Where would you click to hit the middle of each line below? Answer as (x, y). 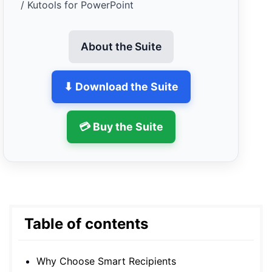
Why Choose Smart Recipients (106, 261)
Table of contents (86, 223)
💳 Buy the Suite (121, 126)
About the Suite (121, 46)
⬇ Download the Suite (121, 86)
